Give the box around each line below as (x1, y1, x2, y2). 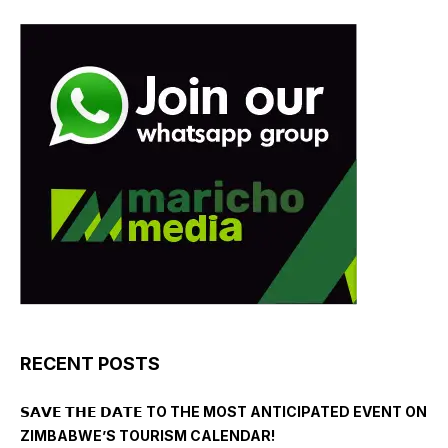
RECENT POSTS (20, 353, 160, 375)
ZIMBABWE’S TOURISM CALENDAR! (20, 427, 275, 445)
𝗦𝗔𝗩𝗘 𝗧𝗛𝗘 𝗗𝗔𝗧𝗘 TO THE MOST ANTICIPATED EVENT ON (20, 403, 427, 421)
